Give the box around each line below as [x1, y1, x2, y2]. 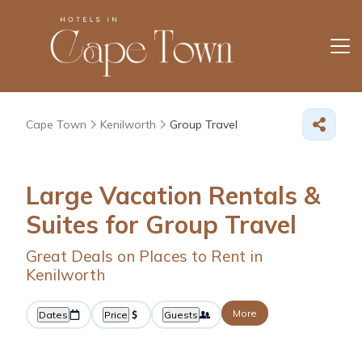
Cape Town [26, 116, 86, 132]
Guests [164, 308, 198, 321]
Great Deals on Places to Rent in [26, 246, 263, 266]
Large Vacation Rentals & [26, 179, 320, 211]
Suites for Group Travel [26, 208, 297, 240]
